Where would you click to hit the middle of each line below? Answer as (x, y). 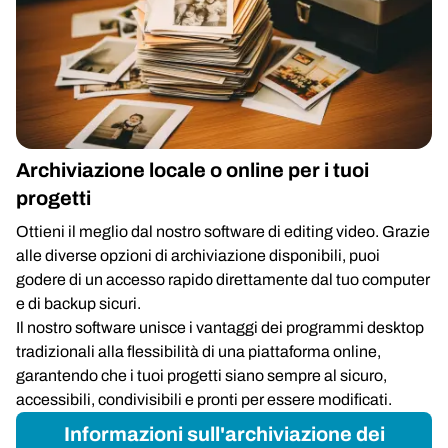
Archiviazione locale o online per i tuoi (192, 170)
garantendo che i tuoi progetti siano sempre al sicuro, (201, 375)
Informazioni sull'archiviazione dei (224, 434)
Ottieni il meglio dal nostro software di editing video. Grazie (223, 231)
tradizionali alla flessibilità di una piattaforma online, (198, 351)
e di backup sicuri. (78, 303)
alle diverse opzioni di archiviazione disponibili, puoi (198, 255)
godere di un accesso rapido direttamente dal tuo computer (223, 279)
